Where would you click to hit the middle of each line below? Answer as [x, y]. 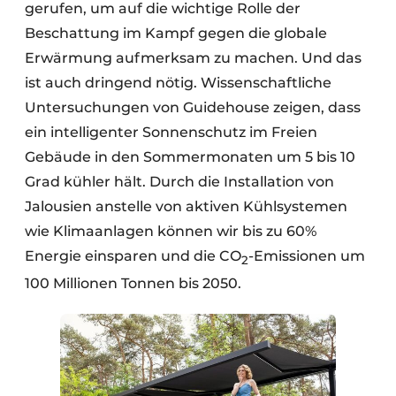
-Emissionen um [307, 256]
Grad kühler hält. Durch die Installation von [179, 182]
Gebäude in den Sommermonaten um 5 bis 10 [190, 157]
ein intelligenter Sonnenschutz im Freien [171, 133]
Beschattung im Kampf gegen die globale [176, 34]
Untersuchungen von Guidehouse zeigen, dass [193, 108]
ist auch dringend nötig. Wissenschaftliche [178, 83]
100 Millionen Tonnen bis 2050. [135, 283]
